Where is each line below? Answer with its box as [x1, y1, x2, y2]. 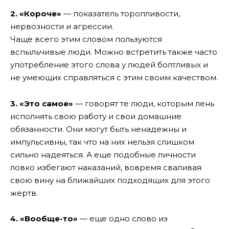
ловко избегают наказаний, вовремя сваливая [10, 162, 201, 172]
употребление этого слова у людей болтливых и [10, 60, 208, 70]
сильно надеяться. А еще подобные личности [10, 149, 196, 159]
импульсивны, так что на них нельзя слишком [10, 136, 194, 147]
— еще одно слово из [78, 214, 168, 224]
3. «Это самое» [10, 98, 73, 108]
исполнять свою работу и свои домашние [10, 111, 181, 121]
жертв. [10, 188, 38, 198]
